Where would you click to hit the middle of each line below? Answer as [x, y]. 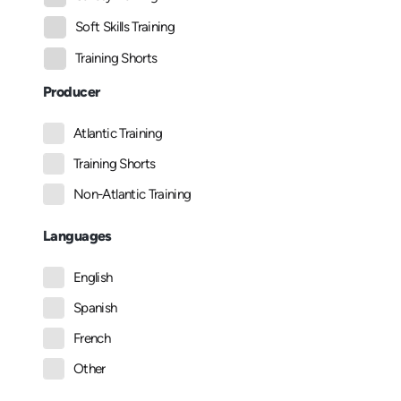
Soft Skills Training [125, 27]
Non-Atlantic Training [132, 195]
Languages [77, 236]
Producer [72, 92]
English [93, 278]
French [92, 339]
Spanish [95, 308]
